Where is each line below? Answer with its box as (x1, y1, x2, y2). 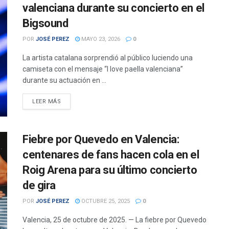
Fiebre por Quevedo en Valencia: (22, 133, 179, 146)
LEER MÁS (32, 98, 61, 105)
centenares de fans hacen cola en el (22, 148, 199, 162)
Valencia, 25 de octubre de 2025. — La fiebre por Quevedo (22, 216, 207, 224)
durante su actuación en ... (22, 76, 106, 84)
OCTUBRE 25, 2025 (80, 198, 130, 205)
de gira (22, 179, 56, 192)
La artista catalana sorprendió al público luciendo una (22, 54, 193, 62)
